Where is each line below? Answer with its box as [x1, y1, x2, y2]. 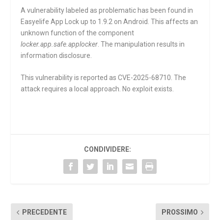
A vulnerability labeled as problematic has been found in [21, 6, 193, 14]
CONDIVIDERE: [84, 145, 131, 154]
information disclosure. [21, 52, 92, 59]
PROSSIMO [161, 208, 198, 217]
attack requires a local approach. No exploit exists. [21, 85, 174, 93]
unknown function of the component [21, 29, 135, 37]
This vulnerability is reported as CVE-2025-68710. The [21, 74, 187, 82]
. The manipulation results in [98, 40, 185, 48]
